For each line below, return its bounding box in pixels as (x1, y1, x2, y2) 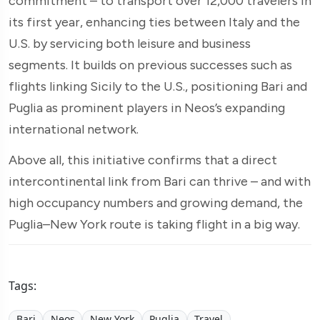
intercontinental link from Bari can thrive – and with (9, 173, 311, 189)
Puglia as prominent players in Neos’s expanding (9, 99, 285, 116)
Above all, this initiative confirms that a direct (9, 151, 277, 168)
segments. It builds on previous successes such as (9, 56, 292, 73)
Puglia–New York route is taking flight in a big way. (9, 216, 300, 232)
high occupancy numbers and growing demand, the (9, 194, 303, 211)
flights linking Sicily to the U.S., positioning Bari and (9, 78, 307, 94)
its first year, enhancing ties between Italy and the (9, 14, 300, 30)
